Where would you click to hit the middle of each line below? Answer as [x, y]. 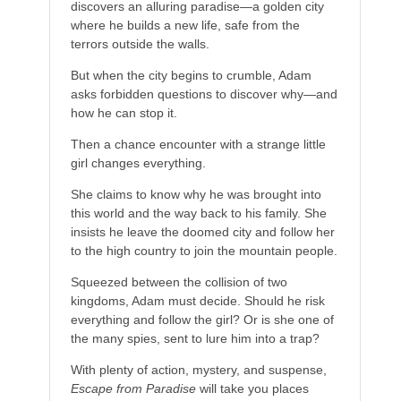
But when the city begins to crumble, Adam [191, 76]
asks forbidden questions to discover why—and [204, 94]
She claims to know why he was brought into [196, 195]
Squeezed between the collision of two [179, 282]
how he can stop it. [124, 113]
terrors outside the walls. [140, 44]
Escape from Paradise [133, 389]
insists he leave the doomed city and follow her [202, 232]
